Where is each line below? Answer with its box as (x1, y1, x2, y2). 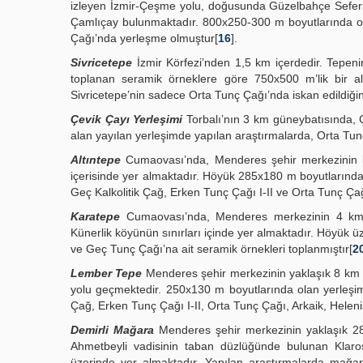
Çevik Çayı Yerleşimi (70, 113, 183, 126)
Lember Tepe (70, 267, 143, 280)
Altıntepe (70, 153, 121, 166)
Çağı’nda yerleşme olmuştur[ (70, 32, 218, 45)
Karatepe (70, 210, 120, 223)
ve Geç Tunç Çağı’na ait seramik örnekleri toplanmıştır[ (70, 242, 352, 255)
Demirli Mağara (70, 323, 155, 336)
